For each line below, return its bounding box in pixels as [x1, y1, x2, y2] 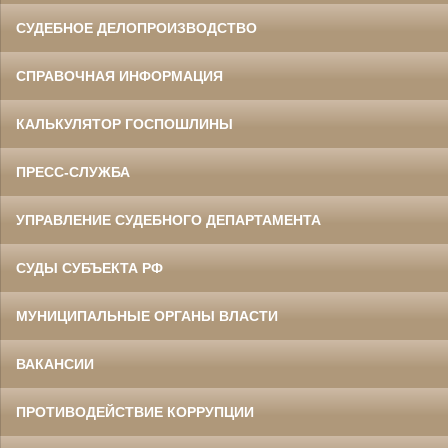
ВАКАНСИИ [16, 356, 94, 373]
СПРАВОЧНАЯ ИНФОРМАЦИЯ [16, 68, 223, 85]
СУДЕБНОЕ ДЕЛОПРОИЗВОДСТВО [16, 20, 257, 37]
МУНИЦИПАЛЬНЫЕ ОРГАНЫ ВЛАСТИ [16, 308, 278, 325]
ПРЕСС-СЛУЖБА [16, 164, 130, 181]
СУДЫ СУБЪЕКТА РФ [16, 260, 163, 277]
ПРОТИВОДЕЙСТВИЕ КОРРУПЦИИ [16, 404, 254, 421]
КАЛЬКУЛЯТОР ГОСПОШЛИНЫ [16, 116, 233, 133]
